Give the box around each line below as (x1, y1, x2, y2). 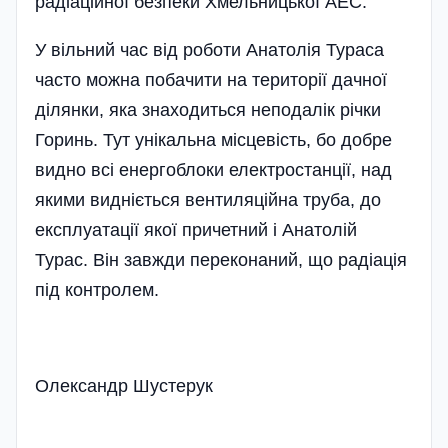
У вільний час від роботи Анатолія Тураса (35, 39, 384, 60)
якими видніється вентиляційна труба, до (35, 189, 381, 210)
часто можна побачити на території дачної (35, 69, 387, 90)
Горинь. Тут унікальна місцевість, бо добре (35, 129, 392, 150)
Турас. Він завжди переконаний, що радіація (35, 249, 407, 270)
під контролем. (35, 279, 159, 300)
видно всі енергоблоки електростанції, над (35, 159, 392, 180)
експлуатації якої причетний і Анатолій (35, 219, 357, 240)
